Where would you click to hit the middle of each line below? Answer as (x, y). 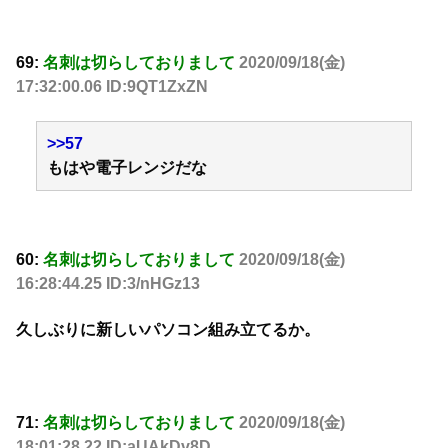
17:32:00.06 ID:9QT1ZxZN (112, 87)
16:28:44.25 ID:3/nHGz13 (108, 283)
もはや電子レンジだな (127, 168)
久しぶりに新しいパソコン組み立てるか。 (168, 330)
